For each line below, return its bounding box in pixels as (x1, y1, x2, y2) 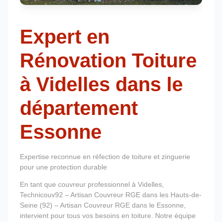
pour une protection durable (20, 163, 107, 171)
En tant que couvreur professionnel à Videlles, (20, 180, 164, 189)
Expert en (20, 25, 110, 48)
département (20, 97, 138, 119)
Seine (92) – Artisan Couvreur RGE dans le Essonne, (20, 201, 186, 210)
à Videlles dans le (20, 73, 183, 95)
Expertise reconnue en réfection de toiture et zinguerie (20, 152, 190, 161)
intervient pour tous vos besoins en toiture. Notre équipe (20, 212, 196, 220)
